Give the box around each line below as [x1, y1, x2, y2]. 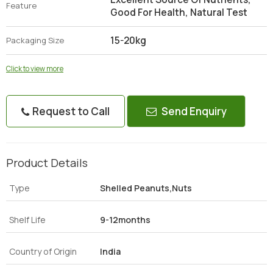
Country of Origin [9, 246, 77, 257]
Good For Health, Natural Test [110, 6, 247, 19]
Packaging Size [6, 35, 64, 46]
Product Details [6, 155, 88, 170]
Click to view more [6, 64, 63, 74]
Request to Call [30, 104, 110, 118]
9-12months [100, 214, 151, 225]
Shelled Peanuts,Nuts [100, 182, 192, 194]
